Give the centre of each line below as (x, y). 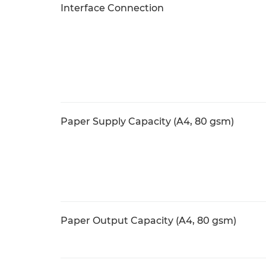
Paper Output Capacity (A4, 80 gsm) (148, 221)
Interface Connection (112, 8)
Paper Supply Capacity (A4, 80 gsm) (147, 121)
